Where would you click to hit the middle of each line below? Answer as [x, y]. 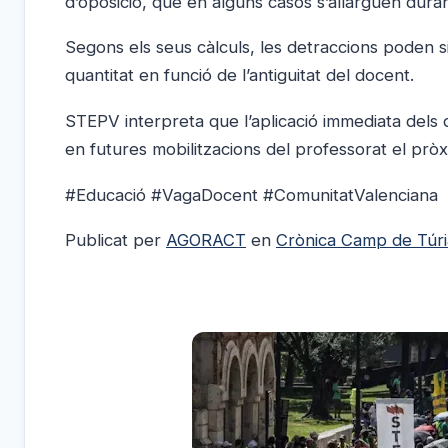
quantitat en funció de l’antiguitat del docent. [239, 75]
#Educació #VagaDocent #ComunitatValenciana [251, 194]
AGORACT [206, 240]
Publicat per [115, 240]
